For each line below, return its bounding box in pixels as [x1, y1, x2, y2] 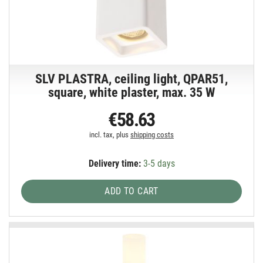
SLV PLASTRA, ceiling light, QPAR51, [35, 71, 228, 86]
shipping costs [130, 130, 174, 139]
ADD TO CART [104, 185, 159, 197]
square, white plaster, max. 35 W [48, 85, 215, 100]
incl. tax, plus [89, 130, 131, 139]
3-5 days [140, 157, 175, 169]
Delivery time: [88, 157, 141, 169]
